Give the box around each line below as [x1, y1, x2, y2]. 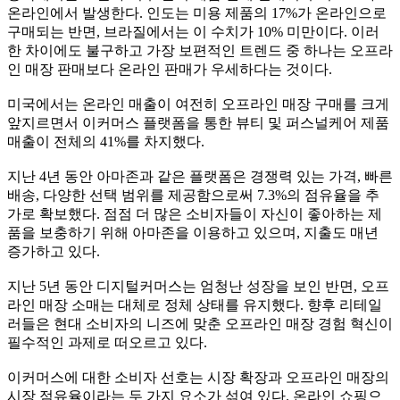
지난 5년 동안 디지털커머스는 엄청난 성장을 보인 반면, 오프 [7, 279, 389, 294]
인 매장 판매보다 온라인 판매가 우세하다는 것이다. [7, 62, 332, 77]
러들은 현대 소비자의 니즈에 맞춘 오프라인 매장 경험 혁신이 [7, 316, 393, 331]
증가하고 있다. [7, 244, 100, 259]
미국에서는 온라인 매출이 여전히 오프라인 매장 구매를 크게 [7, 96, 389, 112]
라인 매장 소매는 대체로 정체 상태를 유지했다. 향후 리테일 [7, 297, 382, 312]
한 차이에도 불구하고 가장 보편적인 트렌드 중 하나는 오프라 [7, 43, 393, 58]
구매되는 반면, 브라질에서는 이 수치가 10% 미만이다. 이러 [7, 24, 379, 39]
